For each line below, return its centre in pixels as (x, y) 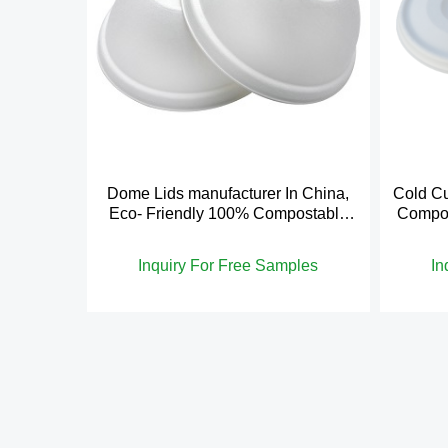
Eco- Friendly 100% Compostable (228, 213)
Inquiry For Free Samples (228, 265)
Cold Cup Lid (228, 233)
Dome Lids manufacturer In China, (228, 193)
